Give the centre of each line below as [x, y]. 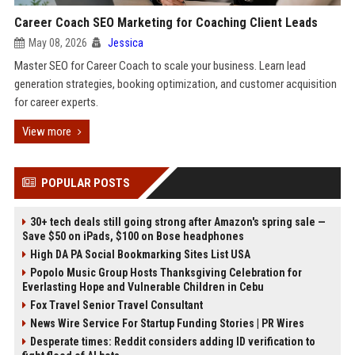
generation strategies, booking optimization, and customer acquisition [175, 84]
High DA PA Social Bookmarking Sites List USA [140, 254]
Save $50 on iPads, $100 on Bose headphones [133, 236]
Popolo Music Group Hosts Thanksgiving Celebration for [166, 273]
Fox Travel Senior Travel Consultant [116, 305]
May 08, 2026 [57, 43]
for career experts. [56, 102]
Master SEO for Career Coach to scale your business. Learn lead [160, 66]
